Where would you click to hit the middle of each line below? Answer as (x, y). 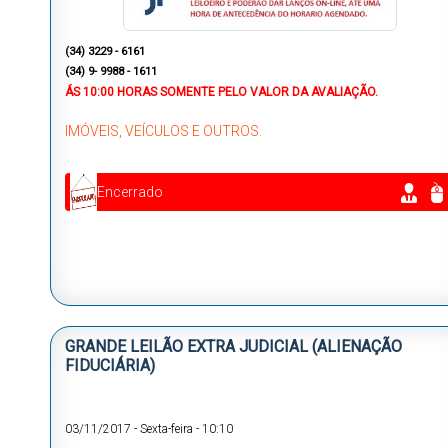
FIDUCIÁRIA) (110, 366)
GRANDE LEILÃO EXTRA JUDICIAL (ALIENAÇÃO (233, 347)
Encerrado (130, 191)
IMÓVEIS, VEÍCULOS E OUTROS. (163, 130)
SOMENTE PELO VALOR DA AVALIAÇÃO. (269, 91)
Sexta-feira (166, 429)
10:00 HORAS (121, 91)
